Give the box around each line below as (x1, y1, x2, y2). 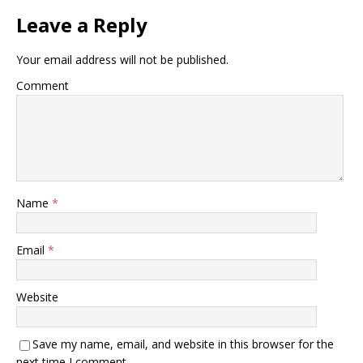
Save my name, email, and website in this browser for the (32, 336, 334, 352)
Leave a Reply (16, 11, 147, 38)
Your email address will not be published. (16, 52, 228, 67)
